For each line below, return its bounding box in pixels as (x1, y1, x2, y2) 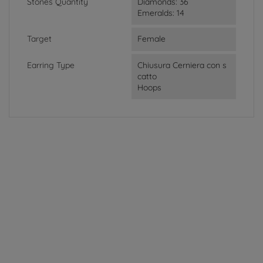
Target (27, 33, 52, 44)
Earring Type (27, 59, 75, 70)
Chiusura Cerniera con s (137, 59, 227, 70)
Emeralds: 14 (137, 7, 184, 18)
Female (137, 33, 166, 44)
